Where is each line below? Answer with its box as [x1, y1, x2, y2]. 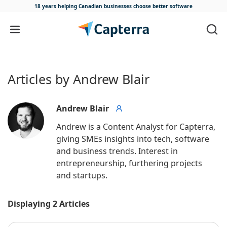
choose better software [133, 3, 193, 10]
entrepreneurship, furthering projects [56, 158, 204, 169]
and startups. [56, 170, 107, 181]
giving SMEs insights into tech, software [56, 133, 211, 145]
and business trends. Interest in [56, 145, 180, 157]
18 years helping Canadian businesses [34, 3, 133, 10]
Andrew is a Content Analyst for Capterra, [56, 121, 217, 133]
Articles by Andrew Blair [8, 70, 149, 88]
